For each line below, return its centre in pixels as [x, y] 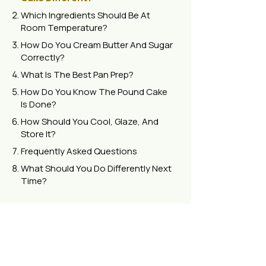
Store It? [38, 134]
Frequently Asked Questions [79, 151]
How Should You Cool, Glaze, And [90, 121]
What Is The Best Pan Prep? [77, 75]
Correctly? [43, 57]
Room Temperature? [64, 28]
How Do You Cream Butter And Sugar [97, 45]
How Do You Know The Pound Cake [94, 92]
